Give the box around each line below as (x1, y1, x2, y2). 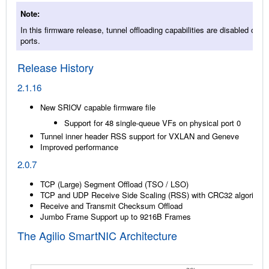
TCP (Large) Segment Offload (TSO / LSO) (40, 178, 189, 190)
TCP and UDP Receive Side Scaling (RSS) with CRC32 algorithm (40, 189, 267, 201)
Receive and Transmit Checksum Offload (40, 200, 183, 212)
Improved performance (40, 141, 118, 153)
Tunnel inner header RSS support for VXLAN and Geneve (40, 130, 239, 142)
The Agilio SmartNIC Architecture (17, 228, 177, 244)
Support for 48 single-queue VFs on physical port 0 (64, 117, 241, 129)
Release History (17, 59, 94, 76)
